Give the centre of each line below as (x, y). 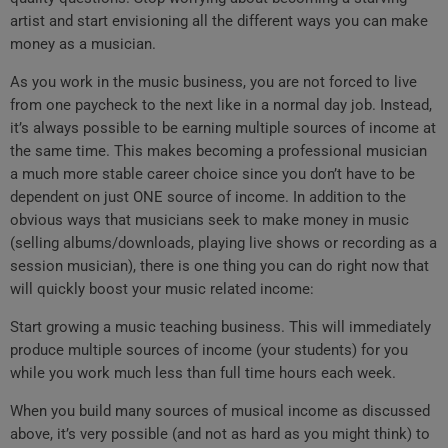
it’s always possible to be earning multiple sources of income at (223, 128)
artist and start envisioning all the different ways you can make (219, 21)
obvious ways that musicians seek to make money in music (209, 220)
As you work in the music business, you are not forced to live (213, 82)
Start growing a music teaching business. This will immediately (220, 327)
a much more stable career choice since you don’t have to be (212, 174)
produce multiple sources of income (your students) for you (209, 350)
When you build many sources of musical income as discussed (220, 411)
